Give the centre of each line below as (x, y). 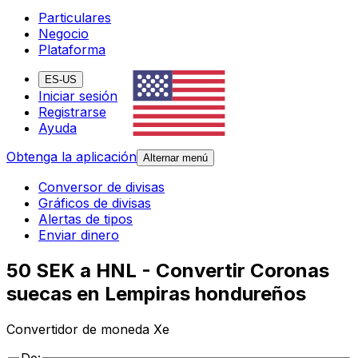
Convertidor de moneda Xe (88, 330)
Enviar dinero (79, 235)
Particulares (75, 18)
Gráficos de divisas (95, 203)
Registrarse (72, 112)
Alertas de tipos (86, 219)
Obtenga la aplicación (72, 157)
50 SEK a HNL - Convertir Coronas (168, 271)
